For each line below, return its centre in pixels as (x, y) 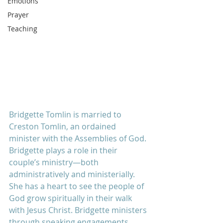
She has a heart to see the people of (77, 186)
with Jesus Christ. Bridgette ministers (79, 210)
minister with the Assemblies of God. (79, 138)
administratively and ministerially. (73, 174)
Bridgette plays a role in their (64, 150)
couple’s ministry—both (55, 162)
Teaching (22, 29)
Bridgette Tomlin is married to (66, 114)
